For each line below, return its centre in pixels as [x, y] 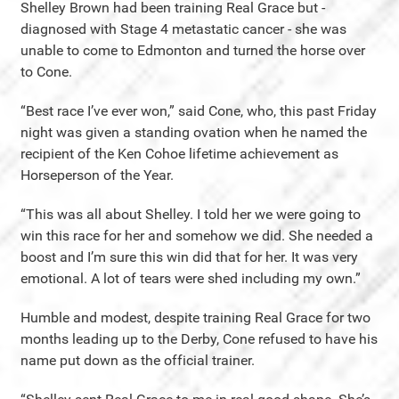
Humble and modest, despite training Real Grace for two [195, 317]
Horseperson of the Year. [97, 175]
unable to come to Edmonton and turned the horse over [193, 50]
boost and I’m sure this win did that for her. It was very [189, 256]
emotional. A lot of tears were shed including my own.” [191, 278]
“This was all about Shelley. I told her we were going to [191, 214]
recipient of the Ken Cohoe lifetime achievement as [179, 153]
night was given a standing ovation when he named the [194, 132]
